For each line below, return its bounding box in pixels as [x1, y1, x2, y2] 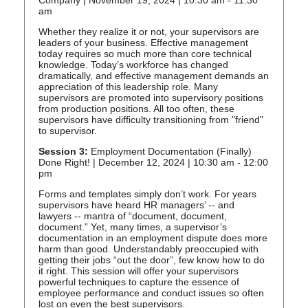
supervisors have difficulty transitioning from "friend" [38, 114, 263, 126]
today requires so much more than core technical [38, 48, 252, 60]
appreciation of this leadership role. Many [38, 81, 218, 93]
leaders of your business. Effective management [38, 37, 248, 49]
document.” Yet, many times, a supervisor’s [38, 221, 227, 233]
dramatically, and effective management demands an [38, 70, 269, 82]
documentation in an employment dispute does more [38, 232, 267, 244]
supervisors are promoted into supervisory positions [38, 92, 263, 104]
